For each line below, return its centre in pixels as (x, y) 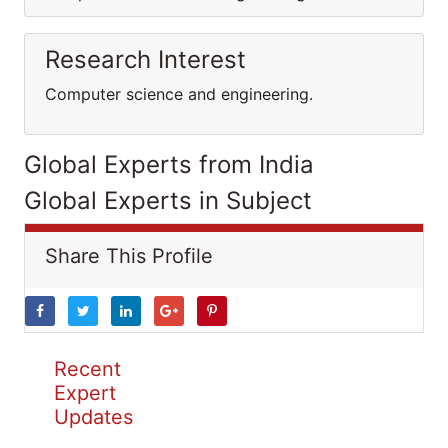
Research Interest (145, 59)
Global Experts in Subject (168, 200)
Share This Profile (129, 256)
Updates (93, 417)
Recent (87, 369)
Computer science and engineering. (179, 94)
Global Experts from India (169, 164)
